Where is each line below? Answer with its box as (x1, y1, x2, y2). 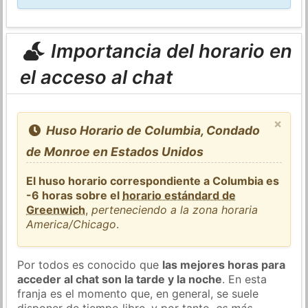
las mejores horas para (162, 257, 286, 272)
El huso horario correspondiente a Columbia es (26, 173, 280, 188)
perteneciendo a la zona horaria (91, 202, 258, 217)
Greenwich (26, 202, 86, 217)
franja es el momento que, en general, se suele (17, 286, 259, 300)
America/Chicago (26, 217, 117, 231)
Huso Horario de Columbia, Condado (43, 122, 260, 137)
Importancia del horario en (45, 38, 292, 63)
